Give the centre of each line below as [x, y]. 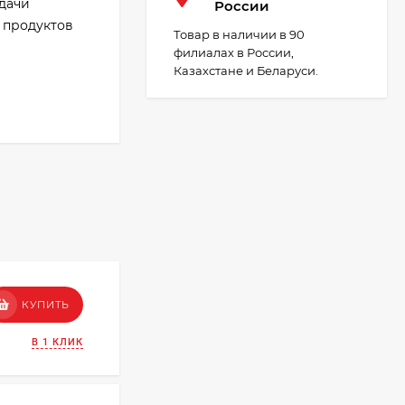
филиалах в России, [234, 52]
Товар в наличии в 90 [239, 34]
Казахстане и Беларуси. [246, 71]
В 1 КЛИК [57, 342]
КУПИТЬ [45, 304]
